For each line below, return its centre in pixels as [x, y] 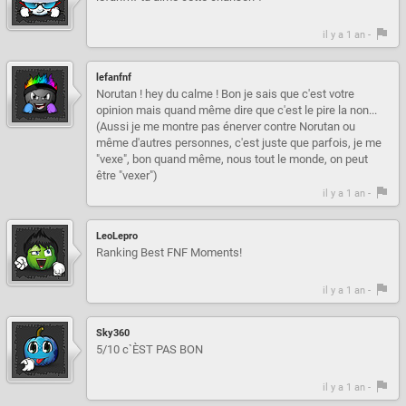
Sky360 [113, 333]
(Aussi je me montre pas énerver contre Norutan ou [226, 126]
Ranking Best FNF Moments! [169, 252]
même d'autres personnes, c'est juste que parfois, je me [239, 142]
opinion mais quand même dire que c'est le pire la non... [237, 110]
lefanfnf [114, 77]
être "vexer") [127, 175]
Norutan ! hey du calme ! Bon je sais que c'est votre [225, 93]
